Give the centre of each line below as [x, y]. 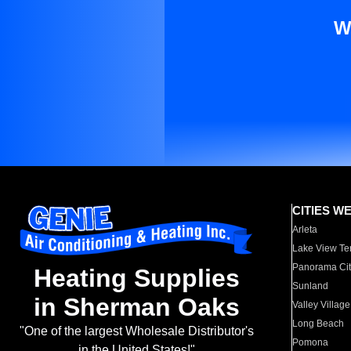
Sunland [311, 286]
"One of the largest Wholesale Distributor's [136, 331]
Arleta [305, 230]
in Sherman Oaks [136, 308]
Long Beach [318, 324]
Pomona [311, 342]
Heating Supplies [136, 279]
